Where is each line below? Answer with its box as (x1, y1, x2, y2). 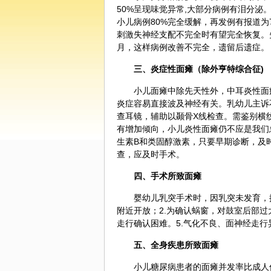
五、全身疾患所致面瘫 (134, 240, 218, 250)
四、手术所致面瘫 (134, 171, 201, 181)
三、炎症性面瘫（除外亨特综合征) (134, 64, 264, 74)
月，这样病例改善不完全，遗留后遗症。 (117, 42, 269, 52)
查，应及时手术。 (117, 149, 184, 159)
